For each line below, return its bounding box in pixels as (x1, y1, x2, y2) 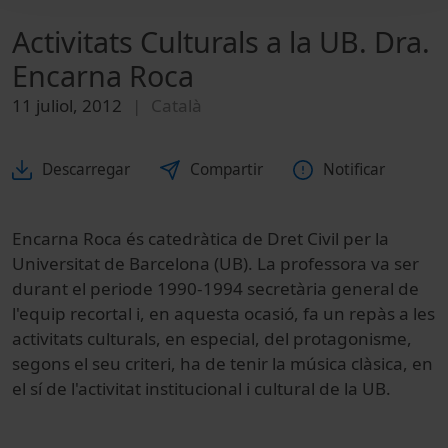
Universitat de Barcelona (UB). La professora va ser (12, 252, 419, 276)
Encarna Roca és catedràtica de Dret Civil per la (12, 227, 389, 251)
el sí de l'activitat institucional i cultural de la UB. (12, 377, 391, 401)
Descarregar (42, 159, 130, 181)
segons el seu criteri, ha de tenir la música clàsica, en (12, 352, 433, 376)
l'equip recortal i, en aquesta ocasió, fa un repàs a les (12, 302, 435, 326)
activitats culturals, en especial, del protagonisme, (12, 327, 412, 351)
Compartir (190, 159, 263, 181)
